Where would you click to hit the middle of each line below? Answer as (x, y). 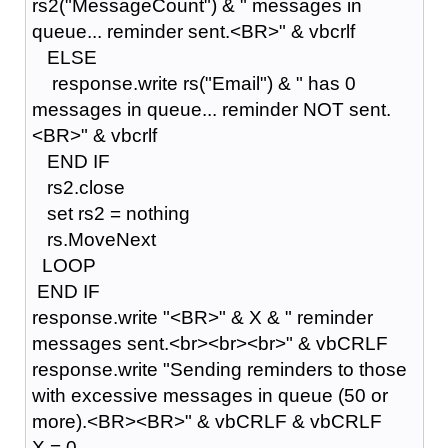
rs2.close (78, 187)
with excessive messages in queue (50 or (209, 395)
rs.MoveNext (93, 239)
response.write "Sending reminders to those (219, 369)
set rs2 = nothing (110, 213)
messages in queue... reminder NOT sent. (211, 109)
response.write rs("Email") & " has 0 (193, 83)
